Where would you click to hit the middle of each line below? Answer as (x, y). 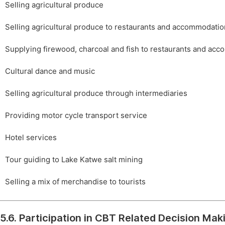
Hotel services (31, 137)
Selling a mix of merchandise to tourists (75, 182)
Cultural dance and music (50, 71)
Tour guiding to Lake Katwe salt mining (74, 159)
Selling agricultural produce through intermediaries (96, 93)
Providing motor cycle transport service (76, 115)
